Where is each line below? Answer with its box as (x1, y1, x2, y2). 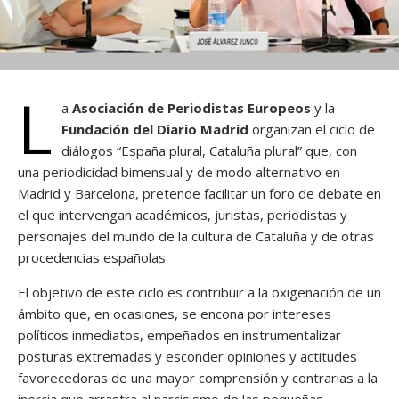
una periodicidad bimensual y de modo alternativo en (18, 163, 340, 182)
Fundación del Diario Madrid (61, 120, 248, 139)
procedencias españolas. (18, 248, 168, 267)
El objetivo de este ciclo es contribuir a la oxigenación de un (18, 283, 381, 302)
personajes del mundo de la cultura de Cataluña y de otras (18, 227, 374, 246)
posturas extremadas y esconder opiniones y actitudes (18, 347, 357, 366)
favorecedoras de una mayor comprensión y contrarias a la (18, 369, 378, 387)
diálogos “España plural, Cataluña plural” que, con (61, 142, 357, 160)
